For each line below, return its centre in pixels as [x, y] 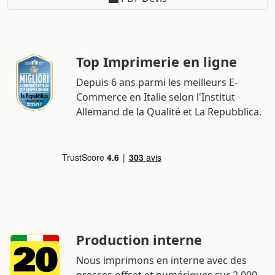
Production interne [139, 240]
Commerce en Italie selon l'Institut [156, 97]
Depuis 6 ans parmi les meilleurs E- [157, 83]
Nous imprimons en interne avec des [161, 261]
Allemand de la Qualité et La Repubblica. [169, 112]
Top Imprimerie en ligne [157, 62]
